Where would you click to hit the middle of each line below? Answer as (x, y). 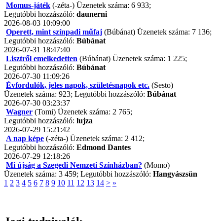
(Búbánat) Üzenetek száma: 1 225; (132, 59)
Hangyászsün (175, 174)
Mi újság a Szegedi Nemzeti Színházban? (74, 165)
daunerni (92, 14)
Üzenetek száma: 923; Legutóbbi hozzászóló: (75, 94)
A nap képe (25, 139)
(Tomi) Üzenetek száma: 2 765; (82, 112)
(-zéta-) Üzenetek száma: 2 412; (94, 139)
